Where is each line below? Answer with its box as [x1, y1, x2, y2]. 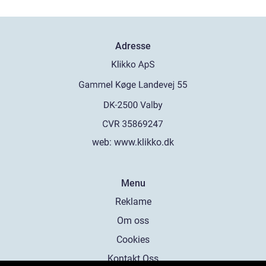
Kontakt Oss [107, 253, 159, 264]
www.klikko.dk [114, 137, 174, 148]
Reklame [115, 196, 151, 207]
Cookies [116, 234, 150, 245]
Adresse [115, 40, 151, 52]
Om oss [117, 215, 149, 226]
